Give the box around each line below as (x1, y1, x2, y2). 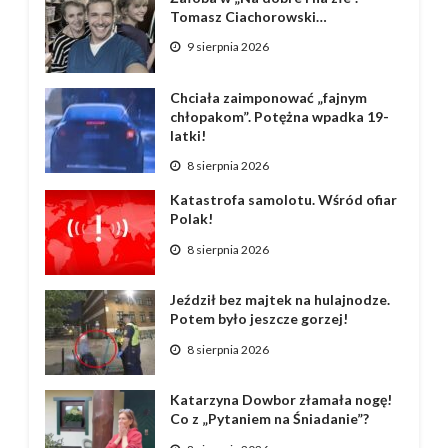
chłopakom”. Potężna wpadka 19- (169, 107, 389, 125)
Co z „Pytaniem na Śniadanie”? (169, 410, 369, 428)
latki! (169, 126, 206, 144)
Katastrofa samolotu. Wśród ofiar (169, 191, 397, 209)
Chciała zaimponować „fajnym (169, 88, 367, 106)
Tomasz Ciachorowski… (169, 7, 327, 25)
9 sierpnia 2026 (186, 39, 269, 55)
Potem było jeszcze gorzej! (169, 310, 348, 328)
